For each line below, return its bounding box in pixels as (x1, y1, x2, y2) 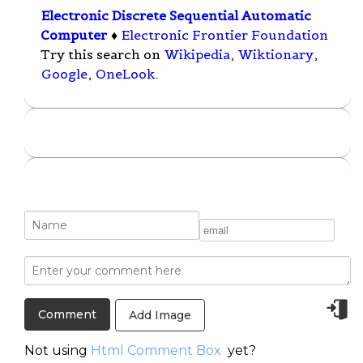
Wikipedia (164, 46, 230, 63)
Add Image (129, 307, 191, 322)
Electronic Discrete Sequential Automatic (41, 7, 311, 24)
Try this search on (41, 46, 164, 63)
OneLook (96, 66, 155, 83)
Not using (24, 342, 91, 358)
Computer (41, 27, 107, 44)
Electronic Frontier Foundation (122, 27, 328, 44)
